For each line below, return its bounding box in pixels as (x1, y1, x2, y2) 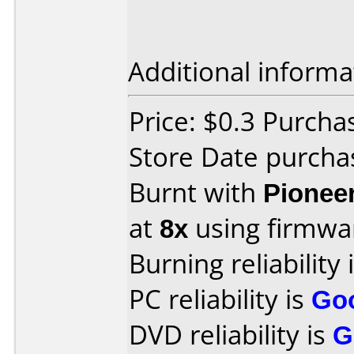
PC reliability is (129, 281, 311, 317)
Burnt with (129, 175, 263, 210)
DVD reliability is (129, 317, 333, 352)
